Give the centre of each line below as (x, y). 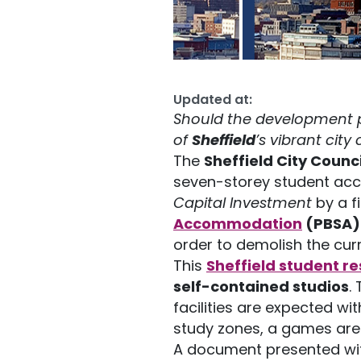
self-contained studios (261, 286)
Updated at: (213, 99)
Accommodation (238, 224)
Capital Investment (243, 203)
